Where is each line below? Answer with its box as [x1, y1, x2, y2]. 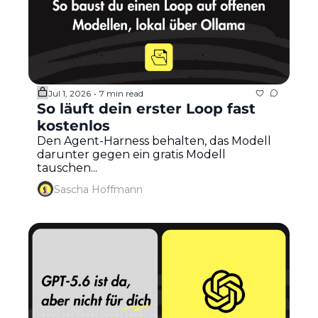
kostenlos [37, 117, 110, 135]
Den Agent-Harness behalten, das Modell [37, 134, 271, 148]
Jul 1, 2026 [48, 87, 91, 99]
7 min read [99, 87, 143, 99]
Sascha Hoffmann [54, 182, 143, 196]
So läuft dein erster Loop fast [37, 100, 256, 118]
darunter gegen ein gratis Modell [37, 148, 226, 162]
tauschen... [37, 161, 97, 175]
